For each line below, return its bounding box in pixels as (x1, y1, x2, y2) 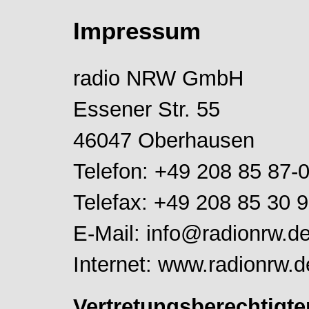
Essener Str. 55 (73, 97, 220, 121)
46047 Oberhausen (73, 128, 255, 152)
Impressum (73, 17, 201, 44)
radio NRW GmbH (73, 66, 243, 90)
